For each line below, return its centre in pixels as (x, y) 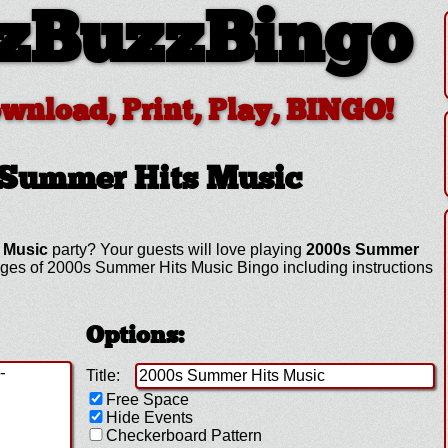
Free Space (148, 399)
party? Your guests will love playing (177, 249)
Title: (103, 375)
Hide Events (150, 417)
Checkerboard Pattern (184, 435)
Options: (135, 337)
